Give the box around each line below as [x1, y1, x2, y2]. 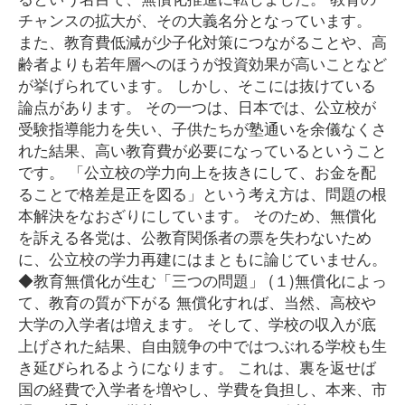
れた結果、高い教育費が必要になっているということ [18, 138, 387, 161]
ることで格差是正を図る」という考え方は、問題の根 [18, 182, 387, 204]
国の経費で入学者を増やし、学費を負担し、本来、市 [18, 377, 387, 400]
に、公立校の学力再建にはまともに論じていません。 [18, 247, 387, 269]
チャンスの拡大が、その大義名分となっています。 [18, 8, 372, 31]
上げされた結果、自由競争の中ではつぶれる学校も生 [18, 334, 387, 356]
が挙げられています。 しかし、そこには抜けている [18, 73, 376, 96]
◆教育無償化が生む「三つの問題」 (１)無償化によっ [18, 268, 387, 291]
